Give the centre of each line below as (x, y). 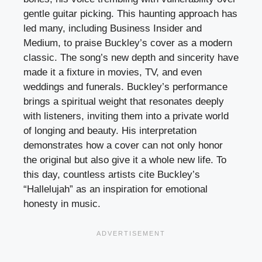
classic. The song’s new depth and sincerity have (131, 58)
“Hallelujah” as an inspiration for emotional (116, 189)
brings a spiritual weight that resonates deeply (124, 102)
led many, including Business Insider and (113, 29)
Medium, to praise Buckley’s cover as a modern (128, 43)
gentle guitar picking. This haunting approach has (130, 14)
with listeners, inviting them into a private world (126, 116)
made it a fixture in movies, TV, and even (113, 73)
